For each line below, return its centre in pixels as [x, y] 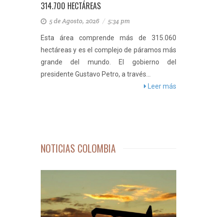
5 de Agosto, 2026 [75, 21]
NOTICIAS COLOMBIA [78, 148]
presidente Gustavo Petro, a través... [96, 74]
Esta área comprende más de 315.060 [108, 38]
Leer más [161, 86]
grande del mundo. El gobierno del [108, 62]
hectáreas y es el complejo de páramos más [108, 50]
